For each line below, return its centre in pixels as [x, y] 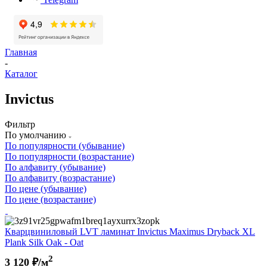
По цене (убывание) [46, 188]
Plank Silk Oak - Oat [44, 242]
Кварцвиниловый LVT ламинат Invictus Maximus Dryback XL [130, 231]
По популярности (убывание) [65, 145]
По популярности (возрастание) [69, 156]
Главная [21, 52]
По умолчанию [37, 135]
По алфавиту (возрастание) [60, 178]
